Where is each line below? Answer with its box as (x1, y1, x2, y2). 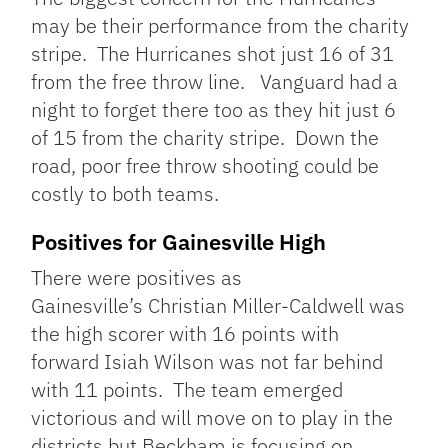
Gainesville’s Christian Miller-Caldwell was (31, 291, 406, 319)
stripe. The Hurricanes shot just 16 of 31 (31, 39, 395, 67)
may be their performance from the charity (31, 11, 410, 39)
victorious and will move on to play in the (31, 403, 394, 431)
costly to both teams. (31, 179, 220, 207)
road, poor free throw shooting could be (31, 151, 380, 179)
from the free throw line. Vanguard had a (31, 67, 399, 95)
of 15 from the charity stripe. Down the (31, 123, 380, 151)
